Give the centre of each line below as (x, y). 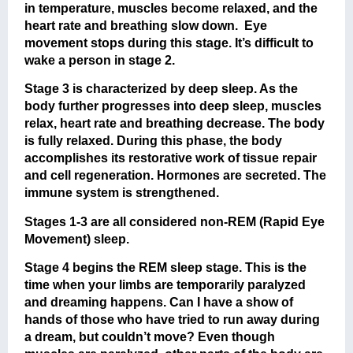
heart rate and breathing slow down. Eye (146, 25)
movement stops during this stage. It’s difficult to (169, 43)
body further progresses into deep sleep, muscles (173, 106)
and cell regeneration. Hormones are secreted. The (176, 176)
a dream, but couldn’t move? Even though (150, 337)
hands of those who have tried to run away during (173, 320)
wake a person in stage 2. (100, 60)
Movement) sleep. (77, 239)
